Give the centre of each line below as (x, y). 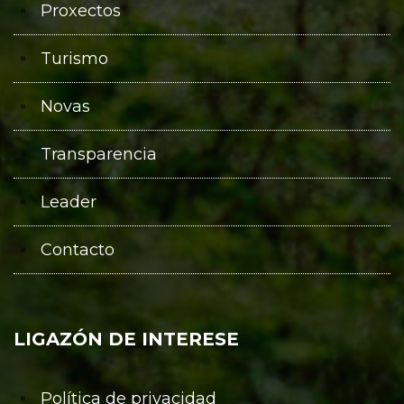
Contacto (78, 249)
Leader (69, 202)
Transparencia (99, 154)
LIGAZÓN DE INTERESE (126, 339)
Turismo (74, 58)
